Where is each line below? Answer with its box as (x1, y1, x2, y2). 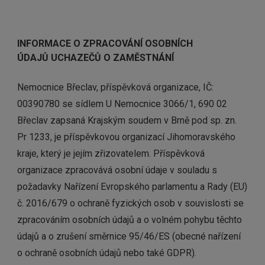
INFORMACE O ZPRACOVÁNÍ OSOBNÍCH (17, 38, 193, 49)
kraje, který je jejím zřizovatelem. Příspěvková (17, 148, 205, 159)
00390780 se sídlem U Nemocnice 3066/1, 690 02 (17, 98, 227, 109)
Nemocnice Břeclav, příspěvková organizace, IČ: (17, 82, 214, 93)
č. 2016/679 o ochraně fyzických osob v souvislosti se (17, 198, 244, 209)
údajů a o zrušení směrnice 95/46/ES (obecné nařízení (17, 231, 241, 242)
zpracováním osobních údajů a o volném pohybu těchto (17, 214, 242, 225)
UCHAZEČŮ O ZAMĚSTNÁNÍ (49, 52, 174, 63)
